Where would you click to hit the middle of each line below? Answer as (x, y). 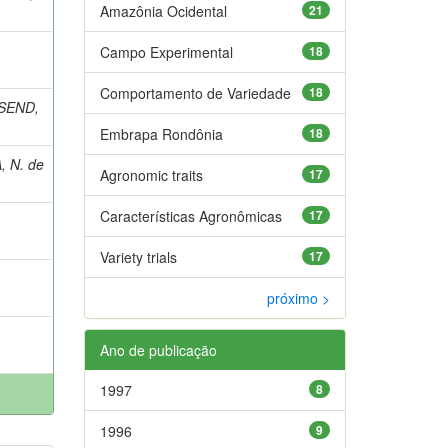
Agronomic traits (151, 174)
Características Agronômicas (190, 215)
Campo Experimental (166, 51)
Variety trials (138, 256)
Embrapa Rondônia (161, 133)
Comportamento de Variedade (195, 92)
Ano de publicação (158, 349)
